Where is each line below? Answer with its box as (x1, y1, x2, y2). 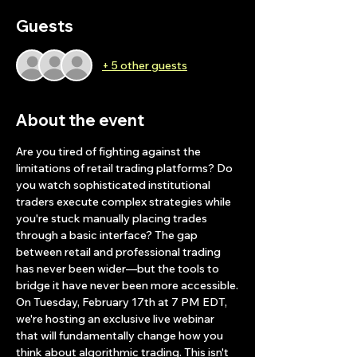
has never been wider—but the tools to (16, 261, 222, 276)
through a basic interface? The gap (16, 228, 200, 242)
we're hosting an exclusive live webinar (16, 312, 217, 326)
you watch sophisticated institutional (16, 178, 213, 192)
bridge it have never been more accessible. (16, 278, 238, 292)
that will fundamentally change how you (16, 328, 226, 343)
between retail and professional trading (16, 245, 223, 259)
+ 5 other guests (102, 57, 187, 73)
